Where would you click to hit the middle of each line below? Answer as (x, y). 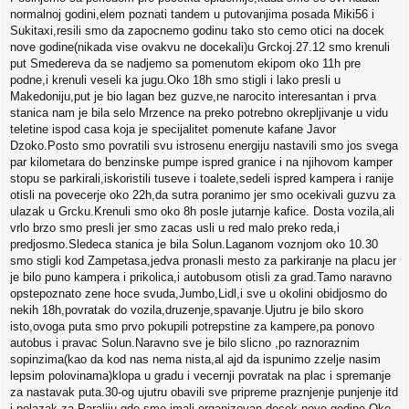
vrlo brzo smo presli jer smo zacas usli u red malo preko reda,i (175, 228)
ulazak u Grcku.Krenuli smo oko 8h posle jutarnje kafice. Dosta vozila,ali (202, 212)
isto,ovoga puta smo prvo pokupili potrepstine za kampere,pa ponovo (192, 327)
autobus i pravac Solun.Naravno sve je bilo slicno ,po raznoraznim (185, 343)
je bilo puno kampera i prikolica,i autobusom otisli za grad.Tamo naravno (201, 278)
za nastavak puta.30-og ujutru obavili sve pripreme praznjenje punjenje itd (204, 393)
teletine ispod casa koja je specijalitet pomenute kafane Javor (173, 130)
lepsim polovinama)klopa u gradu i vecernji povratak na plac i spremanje (200, 376)
